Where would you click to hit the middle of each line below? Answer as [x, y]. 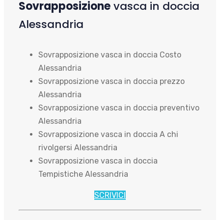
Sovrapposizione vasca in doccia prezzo [111, 81]
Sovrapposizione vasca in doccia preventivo [119, 108]
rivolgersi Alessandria [78, 147]
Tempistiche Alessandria [83, 174]
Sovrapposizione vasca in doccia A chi [108, 134]
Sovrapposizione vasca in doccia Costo [110, 55]
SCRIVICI [110, 195]
